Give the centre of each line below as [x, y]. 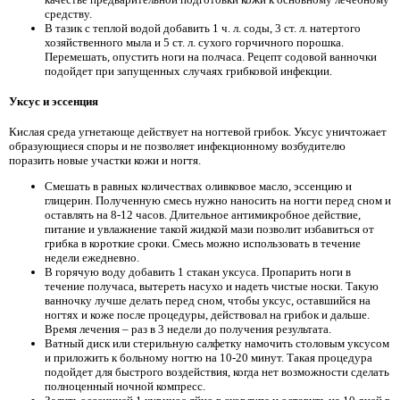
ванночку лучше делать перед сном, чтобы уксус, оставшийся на [208, 301]
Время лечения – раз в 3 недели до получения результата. [188, 329]
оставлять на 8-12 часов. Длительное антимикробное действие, [203, 215]
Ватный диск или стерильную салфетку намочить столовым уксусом [217, 344]
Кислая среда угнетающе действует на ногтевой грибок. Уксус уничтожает [198, 131]
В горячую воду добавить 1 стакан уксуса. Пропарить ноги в [198, 272]
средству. [68, 14]
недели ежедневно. [92, 258]
